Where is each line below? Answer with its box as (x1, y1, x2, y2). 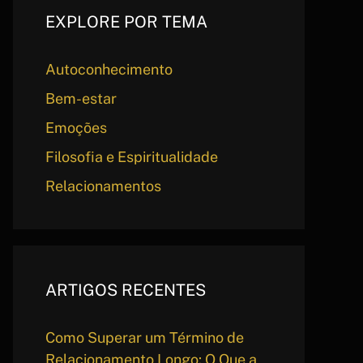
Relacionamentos (45, 177, 161, 194)
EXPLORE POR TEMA (45, 12, 207, 32)
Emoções (45, 119, 107, 136)
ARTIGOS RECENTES (45, 280, 206, 300)
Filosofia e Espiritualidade (45, 148, 218, 165)
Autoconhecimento (45, 61, 173, 78)
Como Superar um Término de (45, 329, 244, 346)
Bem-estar (45, 90, 117, 107)
